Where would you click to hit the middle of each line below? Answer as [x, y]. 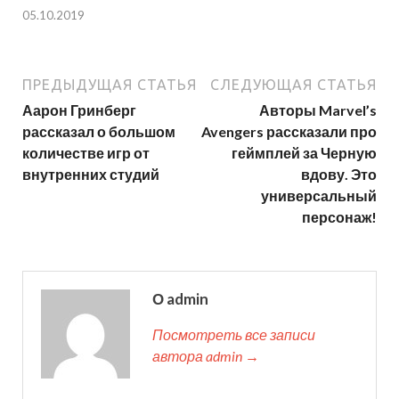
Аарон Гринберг [79, 110]
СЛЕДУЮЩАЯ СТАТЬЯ [293, 85]
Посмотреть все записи [234, 335]
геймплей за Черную [304, 153]
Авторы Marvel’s [318, 110]
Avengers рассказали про [289, 132]
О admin [180, 299]
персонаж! [339, 217]
